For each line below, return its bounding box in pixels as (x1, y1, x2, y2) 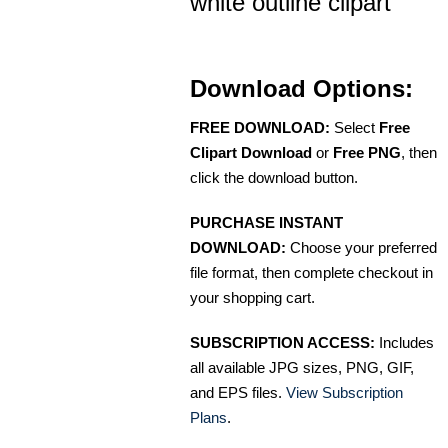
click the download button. (190, 168, 358, 186)
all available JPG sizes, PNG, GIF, (190, 358, 414, 376)
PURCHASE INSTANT (190, 213, 343, 231)
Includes (375, 333, 434, 351)
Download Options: (190, 74, 413, 102)
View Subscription (286, 383, 403, 401)
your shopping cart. (190, 288, 315, 306)
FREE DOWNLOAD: (190, 118, 330, 136)
